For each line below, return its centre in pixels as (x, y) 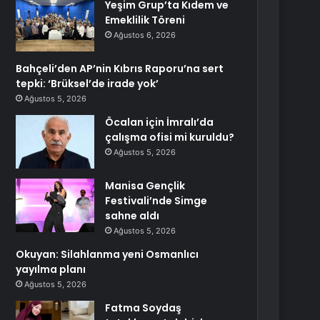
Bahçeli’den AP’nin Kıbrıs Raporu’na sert (120, 69)
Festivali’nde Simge (156, 201)
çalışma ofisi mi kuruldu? (170, 137)
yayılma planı (51, 269)
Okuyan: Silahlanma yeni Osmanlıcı (107, 254)
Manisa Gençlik (145, 186)
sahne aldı (132, 216)
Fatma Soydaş (144, 308)
